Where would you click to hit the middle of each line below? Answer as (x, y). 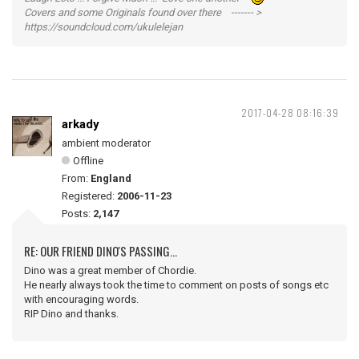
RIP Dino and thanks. (71, 314)
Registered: (89, 196)
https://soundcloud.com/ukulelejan (103, 27)
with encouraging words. (81, 299)
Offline (88, 161)
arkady (81, 124)
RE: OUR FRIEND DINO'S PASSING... (101, 251)
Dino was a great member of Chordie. (110, 270)
